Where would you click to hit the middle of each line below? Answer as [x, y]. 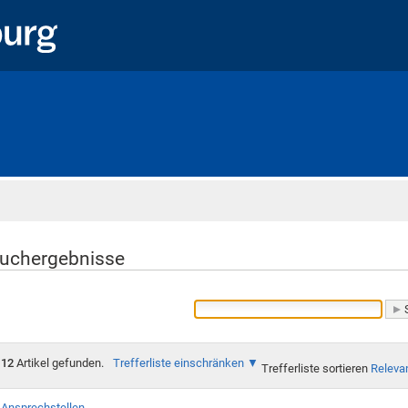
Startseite [30, 199]
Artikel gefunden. [58, 362]
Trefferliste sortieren [314, 369]
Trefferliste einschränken [178, 362]
